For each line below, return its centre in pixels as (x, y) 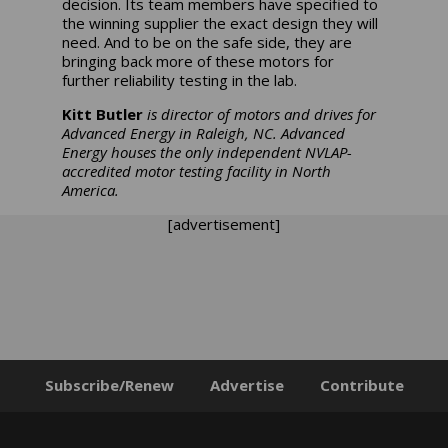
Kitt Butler (103, 114)
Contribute (361, 385)
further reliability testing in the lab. (180, 80)
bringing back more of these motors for (198, 61)
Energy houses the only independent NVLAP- (207, 152)
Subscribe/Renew (109, 385)
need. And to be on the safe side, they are (207, 42)
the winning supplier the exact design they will (220, 23)
